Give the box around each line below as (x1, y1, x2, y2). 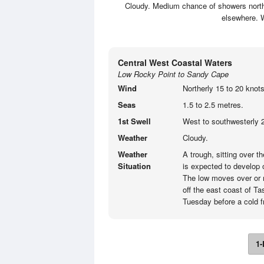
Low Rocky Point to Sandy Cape (118, 68, 229, 80)
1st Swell (118, 115, 151, 127)
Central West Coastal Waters (118, 57, 232, 68)
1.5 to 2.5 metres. (183, 99, 243, 110)
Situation (118, 160, 151, 171)
